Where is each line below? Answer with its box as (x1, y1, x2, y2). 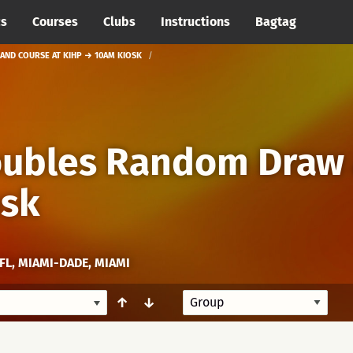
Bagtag (255, 14, 296, 29)
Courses (32, 14, 78, 29)
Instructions (161, 14, 230, 29)
